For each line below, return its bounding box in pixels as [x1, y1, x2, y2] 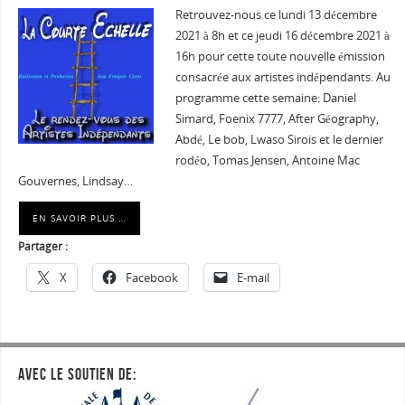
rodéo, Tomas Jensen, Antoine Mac [174, 153, 360, 169]
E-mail [236, 269, 269, 287]
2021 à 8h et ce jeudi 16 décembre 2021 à [174, 28, 390, 44]
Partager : [17, 239, 68, 255]
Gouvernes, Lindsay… [17, 174, 133, 190]
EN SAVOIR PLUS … [32, 212, 127, 225]
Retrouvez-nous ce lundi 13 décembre [174, 7, 377, 24]
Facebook [125, 269, 178, 287]
